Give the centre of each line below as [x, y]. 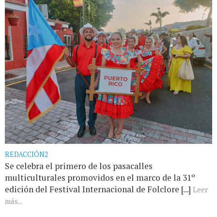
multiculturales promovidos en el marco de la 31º [100, 178]
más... [14, 201]
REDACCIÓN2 [27, 155]
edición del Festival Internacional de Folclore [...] [99, 189]
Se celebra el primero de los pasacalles [79, 166]
